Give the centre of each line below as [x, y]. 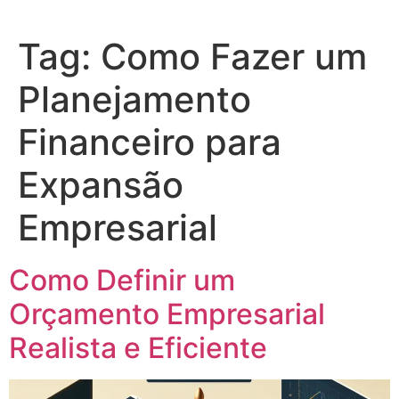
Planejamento [134, 99]
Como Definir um [122, 280]
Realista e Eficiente [138, 348]
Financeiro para [150, 142]
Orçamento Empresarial [167, 314]
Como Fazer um [234, 57]
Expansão [101, 185]
